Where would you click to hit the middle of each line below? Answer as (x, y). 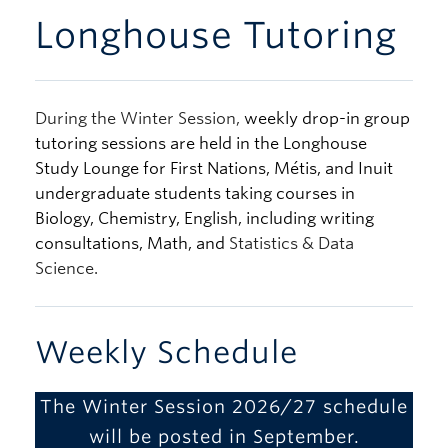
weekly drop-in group (327, 118)
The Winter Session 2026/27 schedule (224, 406)
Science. (66, 268)
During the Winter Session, (139, 118)
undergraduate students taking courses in (195, 193)
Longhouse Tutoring (216, 35)
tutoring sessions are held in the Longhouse (201, 143)
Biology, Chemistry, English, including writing (204, 218)
